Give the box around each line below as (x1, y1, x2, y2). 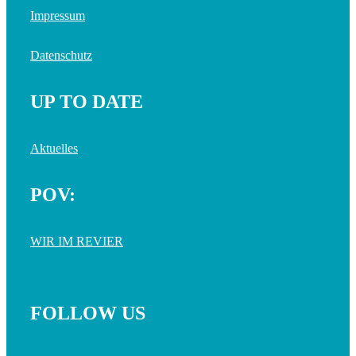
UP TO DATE (30, 91, 143, 113)
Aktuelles (30, 141, 78, 156)
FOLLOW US (30, 303, 145, 323)
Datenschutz (30, 48, 92, 63)
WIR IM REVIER (30, 234, 123, 249)
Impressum (30, 9, 85, 23)
